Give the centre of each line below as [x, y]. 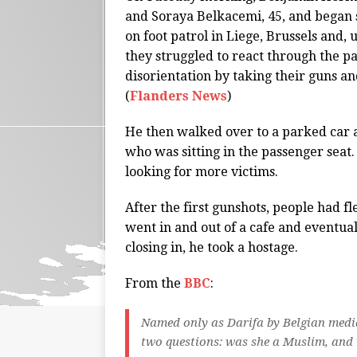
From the [155, 284]
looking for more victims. [202, 172]
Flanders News [178, 96]
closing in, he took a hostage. [212, 248]
